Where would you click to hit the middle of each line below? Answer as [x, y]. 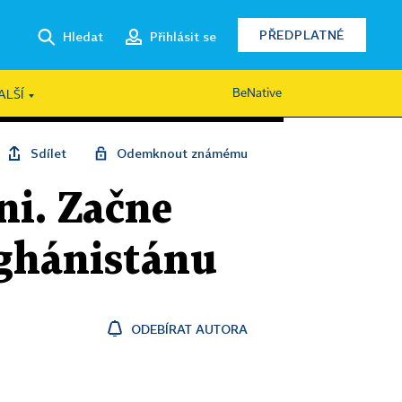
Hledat [83, 36]
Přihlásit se [183, 36]
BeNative [257, 93]
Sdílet [48, 153]
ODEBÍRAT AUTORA [189, 329]
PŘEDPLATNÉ [302, 35]
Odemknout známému [182, 153]
